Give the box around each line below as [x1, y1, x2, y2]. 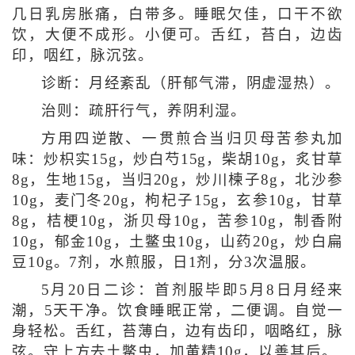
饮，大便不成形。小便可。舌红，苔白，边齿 [11, 26, 344, 43]
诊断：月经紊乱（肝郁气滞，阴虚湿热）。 [40, 74, 341, 91]
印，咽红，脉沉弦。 [11, 47, 154, 63]
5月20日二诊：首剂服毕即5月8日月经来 [40, 281, 344, 298]
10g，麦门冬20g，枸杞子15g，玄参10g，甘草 [11, 192, 344, 208]
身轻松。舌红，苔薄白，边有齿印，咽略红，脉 [11, 323, 344, 339]
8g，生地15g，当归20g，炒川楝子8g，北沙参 [11, 171, 344, 188]
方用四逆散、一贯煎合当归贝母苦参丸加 [40, 130, 344, 147]
